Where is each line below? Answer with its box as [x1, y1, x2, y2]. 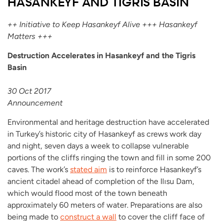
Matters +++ [7, 31, 52, 41]
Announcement [7, 98, 63, 108]
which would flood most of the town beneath [7, 188, 167, 198]
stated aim [70, 164, 107, 174]
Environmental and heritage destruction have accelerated [7, 117, 209, 127]
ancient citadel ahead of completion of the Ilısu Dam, [7, 176, 194, 186]
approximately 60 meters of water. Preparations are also [7, 200, 202, 210]
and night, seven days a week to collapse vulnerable [7, 141, 189, 150]
